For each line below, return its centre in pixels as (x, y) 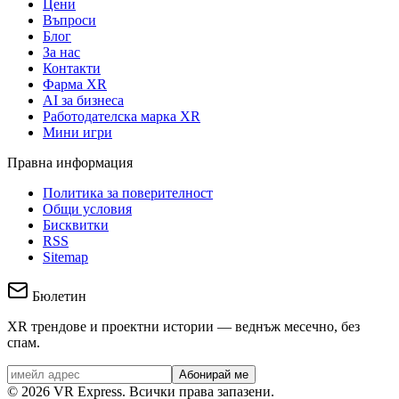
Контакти (72, 68)
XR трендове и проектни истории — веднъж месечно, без (183, 326)
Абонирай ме (214, 374)
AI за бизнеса (83, 100)
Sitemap (65, 256)
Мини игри (77, 132)
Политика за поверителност (128, 192)
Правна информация (70, 162)
